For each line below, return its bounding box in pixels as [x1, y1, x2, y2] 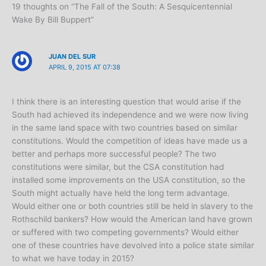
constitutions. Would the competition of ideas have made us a [12, 135, 248, 145]
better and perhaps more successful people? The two [12, 148, 216, 159]
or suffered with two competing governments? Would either [12, 227, 239, 237]
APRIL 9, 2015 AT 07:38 [48, 62, 121, 71]
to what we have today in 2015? [12, 253, 134, 263]
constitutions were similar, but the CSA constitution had [12, 161, 224, 172]
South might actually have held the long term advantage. [12, 188, 230, 198]
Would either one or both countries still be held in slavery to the [12, 201, 253, 211]
